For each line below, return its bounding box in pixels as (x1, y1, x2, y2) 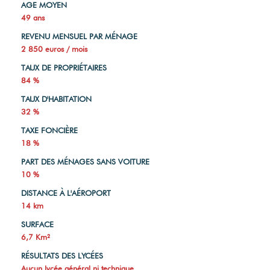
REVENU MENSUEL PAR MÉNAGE (21, 31, 137, 42)
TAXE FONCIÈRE (21, 125, 78, 136)
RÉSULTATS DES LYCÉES (21, 251, 103, 261)
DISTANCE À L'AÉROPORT (21, 188, 111, 198)
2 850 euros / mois (21, 44, 87, 54)
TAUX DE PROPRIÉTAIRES (21, 63, 107, 73)
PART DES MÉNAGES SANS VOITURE (21, 157, 149, 167)
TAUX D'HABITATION (21, 94, 92, 104)
